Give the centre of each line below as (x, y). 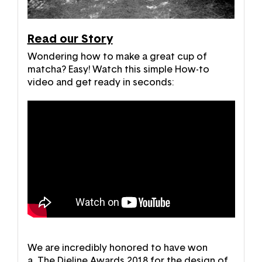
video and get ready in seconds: (100, 82)
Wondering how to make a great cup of (117, 56)
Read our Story (70, 39)
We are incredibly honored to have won (117, 248)
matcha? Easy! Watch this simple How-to (118, 69)
